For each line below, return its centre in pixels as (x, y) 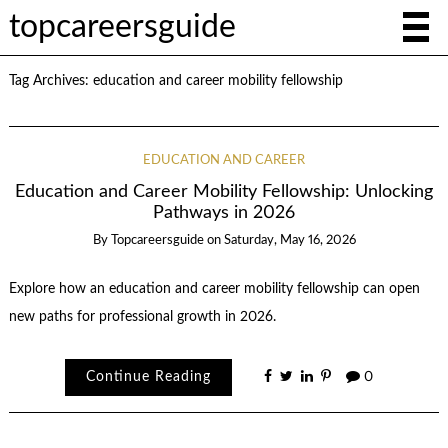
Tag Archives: (50, 81)
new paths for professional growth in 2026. (142, 316)
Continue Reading (148, 377)
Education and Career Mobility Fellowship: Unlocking (224, 192)
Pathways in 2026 (224, 213)
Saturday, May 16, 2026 (289, 241)
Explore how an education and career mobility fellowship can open (214, 288)
